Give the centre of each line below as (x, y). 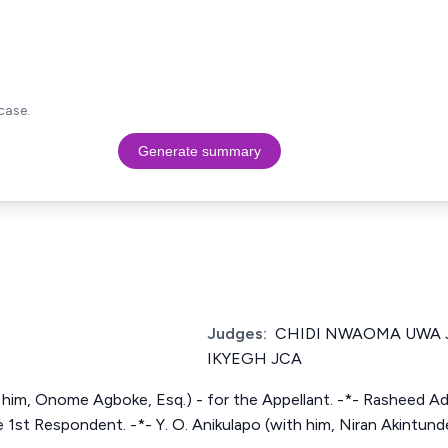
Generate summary (199, 151)
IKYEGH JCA (254, 358)
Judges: (237, 333)
